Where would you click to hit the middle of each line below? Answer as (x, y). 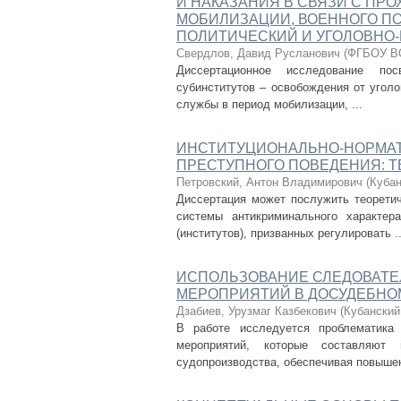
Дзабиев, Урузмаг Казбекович (256, 311)
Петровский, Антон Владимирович (269, 182)
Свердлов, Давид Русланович (258, 53)
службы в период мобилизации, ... (269, 104)
